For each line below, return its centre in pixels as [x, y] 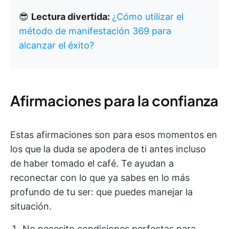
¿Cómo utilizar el [148, 16]
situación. [31, 206]
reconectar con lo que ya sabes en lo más [100, 177]
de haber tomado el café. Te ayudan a [92, 163]
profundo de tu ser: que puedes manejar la [101, 192]
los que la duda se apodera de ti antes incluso [108, 149]
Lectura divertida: [72, 16]
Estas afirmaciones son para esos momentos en [114, 134]
